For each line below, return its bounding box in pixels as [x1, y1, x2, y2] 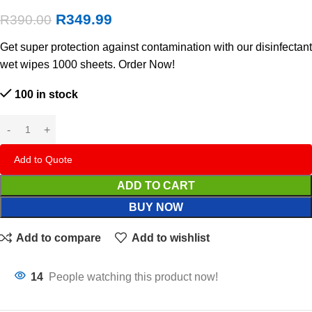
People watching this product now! [49, 271, 218, 283]
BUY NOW [129, 201, 183, 214]
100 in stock [15, 88, 78, 101]
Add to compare [16, 231, 102, 244]
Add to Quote [14, 154, 72, 166]
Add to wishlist [131, 231, 210, 244]
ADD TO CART [117, 180, 195, 192]
